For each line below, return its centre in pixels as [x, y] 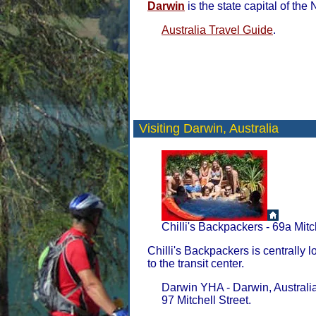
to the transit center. [196, 263]
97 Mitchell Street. [206, 300]
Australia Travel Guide [217, 30]
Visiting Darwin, [184, 128]
